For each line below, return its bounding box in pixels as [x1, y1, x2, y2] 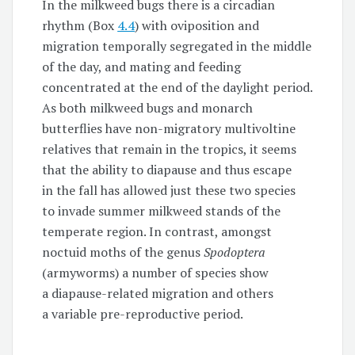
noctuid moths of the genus [42, 242, 204, 261]
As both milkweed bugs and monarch [42, 98, 254, 116]
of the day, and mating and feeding [42, 57, 242, 75]
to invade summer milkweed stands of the [42, 201, 281, 219]
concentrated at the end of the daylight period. [42, 78, 313, 96]
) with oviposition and [135, 16, 260, 34]
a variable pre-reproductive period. [42, 304, 244, 323]
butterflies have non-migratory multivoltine [42, 119, 296, 137]
